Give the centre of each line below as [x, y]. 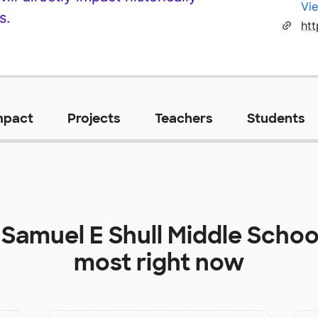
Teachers [183, 118]
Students [276, 118]
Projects [94, 118]
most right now [159, 262]
